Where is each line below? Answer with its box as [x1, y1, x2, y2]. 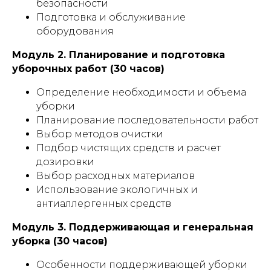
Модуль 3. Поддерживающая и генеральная [12, 221, 253, 233]
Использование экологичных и [36, 184, 198, 195]
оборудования [36, 25, 114, 37]
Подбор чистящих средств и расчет [36, 142, 221, 154]
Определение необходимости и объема [36, 87, 246, 98]
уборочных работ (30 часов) [12, 63, 165, 74]
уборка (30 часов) [12, 235, 108, 247]
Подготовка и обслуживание [36, 11, 186, 23]
